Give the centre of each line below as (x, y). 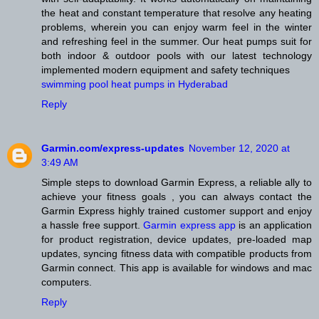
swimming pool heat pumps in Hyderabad (135, 84)
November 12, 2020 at (239, 148)
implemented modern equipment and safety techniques (166, 69)
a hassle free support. (93, 225)
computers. (67, 282)
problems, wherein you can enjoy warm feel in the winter (177, 27)
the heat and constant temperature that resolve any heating (177, 12)
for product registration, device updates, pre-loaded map (177, 239)
